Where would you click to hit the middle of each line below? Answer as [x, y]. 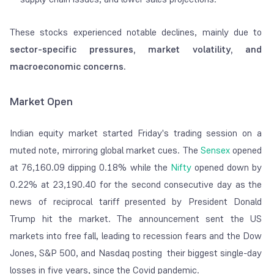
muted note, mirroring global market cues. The [105, 150]
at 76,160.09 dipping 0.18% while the [90, 168]
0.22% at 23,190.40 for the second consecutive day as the [136, 185]
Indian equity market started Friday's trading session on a [136, 133]
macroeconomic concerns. [68, 67]
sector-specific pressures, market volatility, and [136, 50]
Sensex [215, 150]
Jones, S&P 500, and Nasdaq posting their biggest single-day [136, 253]
